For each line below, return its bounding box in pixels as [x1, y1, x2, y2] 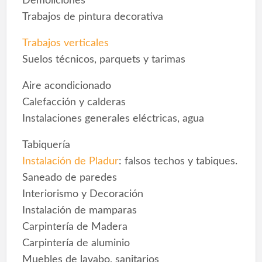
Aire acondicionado [22, 80, 111, 92]
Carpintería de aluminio [22, 237, 130, 249]
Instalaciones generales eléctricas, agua [22, 113, 204, 125]
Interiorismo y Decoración [22, 188, 143, 200]
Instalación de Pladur [22, 156, 119, 167]
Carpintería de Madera [22, 221, 127, 233]
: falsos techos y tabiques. [118, 156, 237, 167]
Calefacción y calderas [22, 96, 126, 108]
